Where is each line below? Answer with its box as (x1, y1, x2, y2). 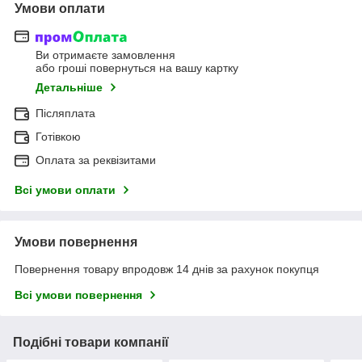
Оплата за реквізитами (36, 154, 156, 167)
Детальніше (36, 81, 103, 95)
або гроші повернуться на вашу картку (36, 61, 238, 75)
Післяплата (36, 107, 95, 120)
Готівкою (36, 130, 81, 144)
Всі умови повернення (15, 288, 142, 302)
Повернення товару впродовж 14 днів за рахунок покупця (15, 263, 319, 276)
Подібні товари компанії (13, 335, 169, 350)
